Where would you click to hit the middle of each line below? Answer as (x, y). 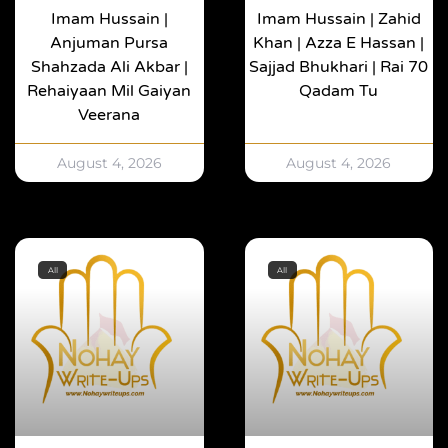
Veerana (109, 115)
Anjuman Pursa (109, 43)
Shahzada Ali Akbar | (109, 67)
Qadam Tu (339, 91)
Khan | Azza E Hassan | (339, 43)
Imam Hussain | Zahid (338, 19)
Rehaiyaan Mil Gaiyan (109, 91)
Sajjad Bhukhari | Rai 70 (339, 67)
